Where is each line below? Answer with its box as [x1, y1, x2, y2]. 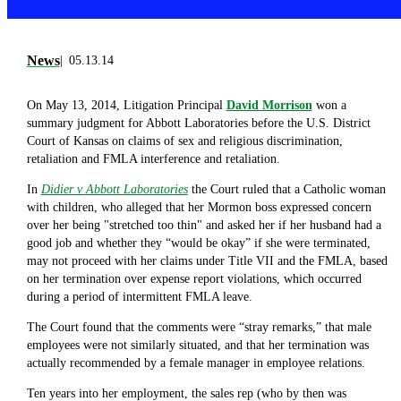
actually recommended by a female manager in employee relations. [26, 356, 365, 371]
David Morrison [226, 98, 312, 113]
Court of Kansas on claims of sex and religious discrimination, [26, 134, 343, 149]
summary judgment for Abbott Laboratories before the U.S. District [26, 116, 371, 131]
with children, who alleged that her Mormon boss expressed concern [26, 200, 371, 215]
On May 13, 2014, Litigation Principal [26, 98, 226, 113]
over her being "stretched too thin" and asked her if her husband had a [26, 218, 381, 233]
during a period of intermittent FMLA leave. [26, 290, 252, 304]
